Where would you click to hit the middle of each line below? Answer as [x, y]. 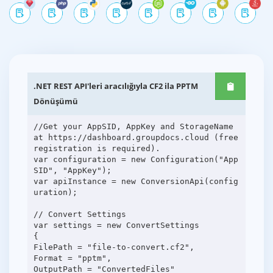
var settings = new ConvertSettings [116, 225]
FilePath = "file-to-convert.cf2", [114, 247]
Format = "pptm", [72, 258]
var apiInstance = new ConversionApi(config [136, 181]
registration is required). [97, 148]
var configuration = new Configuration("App [136, 159]
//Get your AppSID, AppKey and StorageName [133, 126]
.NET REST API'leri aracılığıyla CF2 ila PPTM [116, 86]
